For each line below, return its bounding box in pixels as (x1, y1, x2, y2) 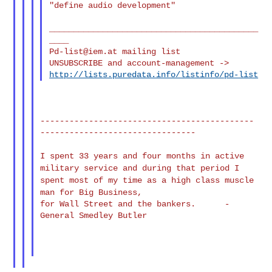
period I (200, 163, 240, 173)
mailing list (117, 46, 181, 56)
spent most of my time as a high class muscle (40, 175, 254, 185)
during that (142, 163, 201, 173)
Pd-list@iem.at (49, 46, 118, 56)
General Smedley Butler (40, 210, 148, 220)
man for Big (40, 187, 99, 197)
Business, (98, 187, 143, 197)
